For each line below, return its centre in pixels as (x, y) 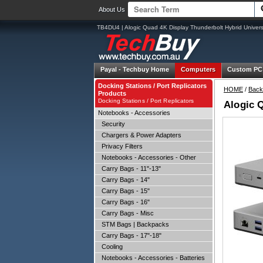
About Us (112, 9)
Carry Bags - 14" (124, 180)
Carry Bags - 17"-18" (130, 235)
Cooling (110, 247)
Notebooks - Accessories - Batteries (151, 258)
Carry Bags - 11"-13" (129, 168)
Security (112, 124)
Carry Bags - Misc (126, 213)
